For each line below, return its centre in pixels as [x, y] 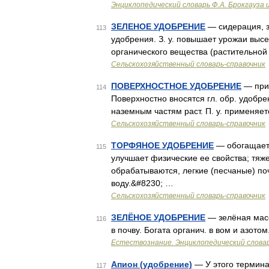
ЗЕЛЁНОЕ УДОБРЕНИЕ [158, 217]
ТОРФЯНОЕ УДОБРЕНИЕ [162, 145]
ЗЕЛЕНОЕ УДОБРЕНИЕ [158, 26]
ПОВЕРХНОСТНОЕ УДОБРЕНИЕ [176, 86]
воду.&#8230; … [142, 183]
